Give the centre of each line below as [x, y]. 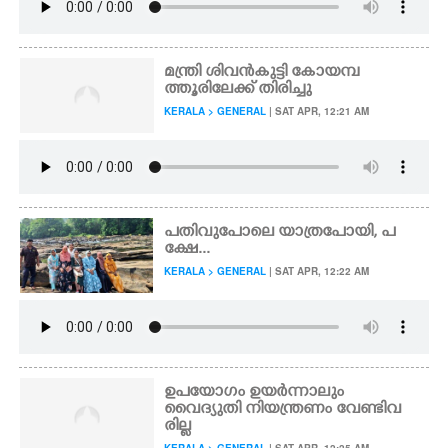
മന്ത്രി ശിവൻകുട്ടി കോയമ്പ [262, 73]
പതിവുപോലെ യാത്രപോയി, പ [280, 233]
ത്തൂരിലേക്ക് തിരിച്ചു [238, 90]
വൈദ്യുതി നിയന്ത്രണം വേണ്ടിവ [283, 410]
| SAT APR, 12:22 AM [318, 271]
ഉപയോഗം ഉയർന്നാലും [254, 393]
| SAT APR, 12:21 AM [318, 111]
